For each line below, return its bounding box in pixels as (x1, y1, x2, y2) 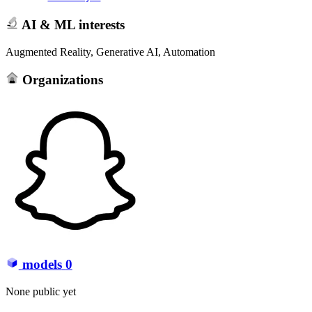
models (22, 257, 62, 272)
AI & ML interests (18, 17, 125, 32)
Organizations (18, 72, 103, 88)
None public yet (6, 285, 76, 297)
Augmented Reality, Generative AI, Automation (6, 45, 215, 58)
